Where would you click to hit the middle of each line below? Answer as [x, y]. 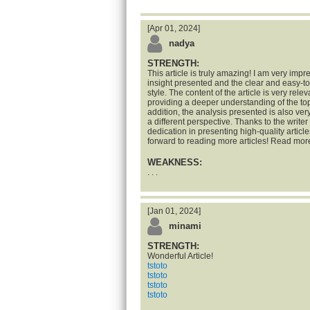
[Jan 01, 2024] [174, 211]
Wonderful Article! [180, 256]
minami [185, 226]
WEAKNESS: [175, 162]
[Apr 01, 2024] [174, 28]
